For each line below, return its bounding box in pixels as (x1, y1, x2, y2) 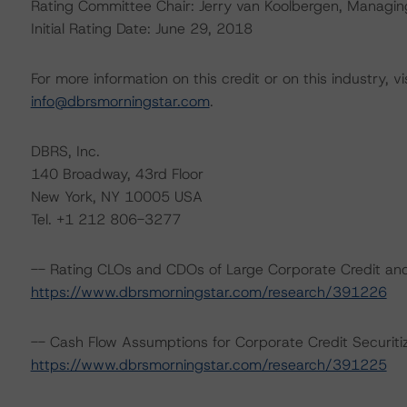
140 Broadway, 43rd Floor (30, 164, 203, 184)
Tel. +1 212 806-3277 (30, 210, 181, 229)
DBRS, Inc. (30, 142, 100, 161)
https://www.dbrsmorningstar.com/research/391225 (30, 355, 387, 374)
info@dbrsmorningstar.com (30, 92, 210, 111)
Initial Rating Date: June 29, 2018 (30, 19, 253, 38)
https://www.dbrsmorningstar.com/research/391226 (30, 283, 387, 302)
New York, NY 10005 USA (30, 187, 203, 206)
